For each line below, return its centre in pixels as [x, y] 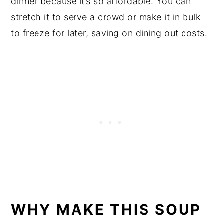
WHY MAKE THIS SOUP [106, 210]
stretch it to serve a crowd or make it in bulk [106, 17]
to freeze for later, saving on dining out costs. [109, 33]
